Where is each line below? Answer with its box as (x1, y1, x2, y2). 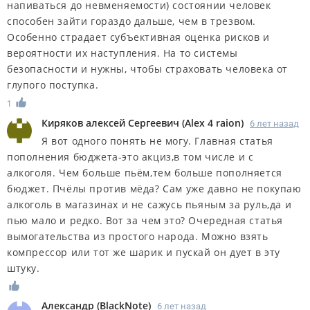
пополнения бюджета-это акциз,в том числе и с (7, 149, 254, 163)
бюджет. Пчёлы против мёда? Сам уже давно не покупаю (7, 181, 302, 195)
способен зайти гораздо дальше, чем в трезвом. (7, 14, 257, 28)
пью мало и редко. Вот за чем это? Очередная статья (7, 213, 284, 227)
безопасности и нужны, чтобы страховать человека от (7, 62, 289, 75)
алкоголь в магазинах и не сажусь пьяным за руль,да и (7, 197, 292, 211)
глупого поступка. (7, 77, 99, 91)
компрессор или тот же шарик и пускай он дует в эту (7, 245, 281, 259)
